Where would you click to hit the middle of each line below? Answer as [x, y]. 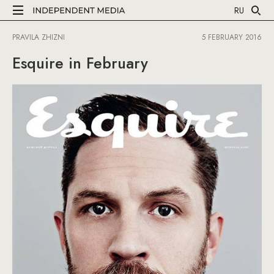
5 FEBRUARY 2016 [232, 37]
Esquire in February [80, 63]
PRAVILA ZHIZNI [39, 37]
